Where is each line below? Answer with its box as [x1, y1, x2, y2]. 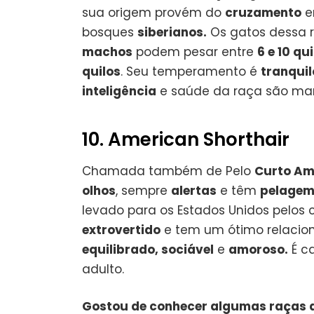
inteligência [82, 82, 156, 100]
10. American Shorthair [82, 126, 289, 152]
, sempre [116, 182, 171, 199]
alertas [171, 182, 217, 199]
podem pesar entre [132, 43, 257, 60]
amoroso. [228, 240, 288, 258]
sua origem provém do [82, 4, 225, 21]
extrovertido [82, 221, 161, 238]
